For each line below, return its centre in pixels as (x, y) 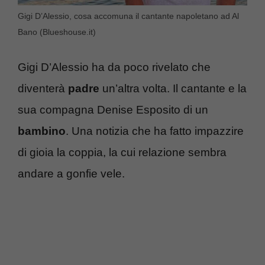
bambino (42, 131)
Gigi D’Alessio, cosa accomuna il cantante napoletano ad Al (128, 16)
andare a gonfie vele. (71, 174)
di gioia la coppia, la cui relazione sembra (122, 153)
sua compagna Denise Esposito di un (113, 110)
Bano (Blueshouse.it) (57, 32)
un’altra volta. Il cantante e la (173, 89)
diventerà (43, 89)
